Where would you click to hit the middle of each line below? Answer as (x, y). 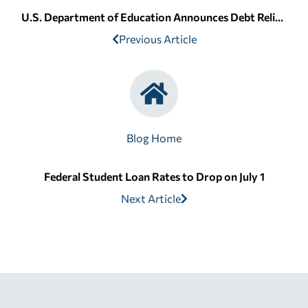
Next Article (151, 199)
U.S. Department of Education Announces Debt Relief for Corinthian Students (279, 17)
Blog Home (154, 138)
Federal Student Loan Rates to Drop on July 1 (154, 177)
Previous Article (157, 39)
